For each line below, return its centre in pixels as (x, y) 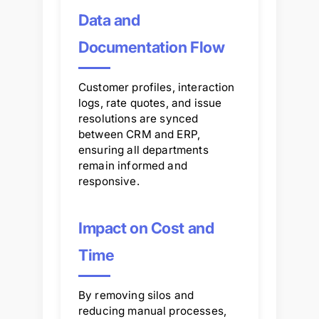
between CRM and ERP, (140, 134)
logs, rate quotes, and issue (150, 103)
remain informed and (133, 165)
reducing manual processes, (152, 310)
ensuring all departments (143, 150)
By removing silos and (136, 295)
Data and (109, 20)
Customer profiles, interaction (157, 87)
